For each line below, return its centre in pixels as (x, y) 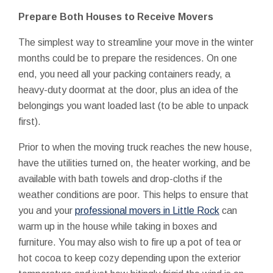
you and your (47, 210)
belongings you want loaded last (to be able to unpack (133, 105)
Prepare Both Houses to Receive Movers (116, 16)
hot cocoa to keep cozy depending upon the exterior (129, 258)
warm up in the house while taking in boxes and (118, 226)
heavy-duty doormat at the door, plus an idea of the (128, 90)
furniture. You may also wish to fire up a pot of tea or (130, 242)
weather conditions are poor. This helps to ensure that (133, 194)
